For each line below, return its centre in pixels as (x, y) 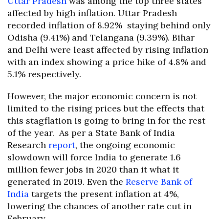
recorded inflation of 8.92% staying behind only (109, 25)
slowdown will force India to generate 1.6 (94, 157)
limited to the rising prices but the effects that (106, 108)
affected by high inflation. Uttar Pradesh (92, 13)
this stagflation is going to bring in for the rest (106, 120)
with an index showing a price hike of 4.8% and (107, 62)
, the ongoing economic (125, 145)
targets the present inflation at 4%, (104, 194)
